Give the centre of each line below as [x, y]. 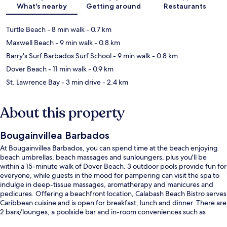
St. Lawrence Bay [33, 82]
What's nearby [42, 6]
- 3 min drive [80, 82]
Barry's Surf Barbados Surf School [59, 55]
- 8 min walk [65, 29]
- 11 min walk [67, 69]
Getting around [113, 6]
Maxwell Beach [30, 42]
